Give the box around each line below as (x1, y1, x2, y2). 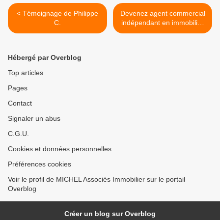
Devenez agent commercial (120, 9, 205, 18)
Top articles (8, 69, 43, 77)
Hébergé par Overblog (8, 54, 82, 62)
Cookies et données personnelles (8, 145, 111, 153)
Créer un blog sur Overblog (64, 210, 156, 218)
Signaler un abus (8, 114, 60, 123)
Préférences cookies (8, 160, 71, 168)
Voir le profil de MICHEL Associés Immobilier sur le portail (8, 175, 185, 184)
